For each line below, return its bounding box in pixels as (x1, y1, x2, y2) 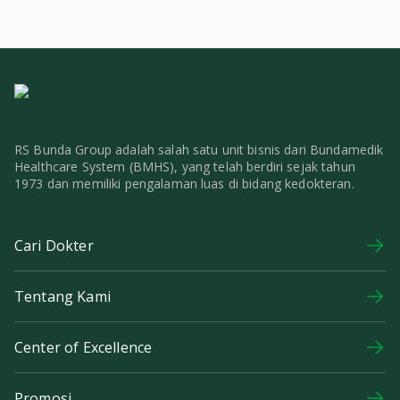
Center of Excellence (14, 337, 153, 357)
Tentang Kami (14, 286, 111, 306)
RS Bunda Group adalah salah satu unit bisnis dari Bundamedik (14, 141, 384, 158)
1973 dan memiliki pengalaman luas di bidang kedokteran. (14, 175, 354, 192)
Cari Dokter (14, 235, 94, 255)
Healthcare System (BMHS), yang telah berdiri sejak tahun (14, 158, 355, 175)
